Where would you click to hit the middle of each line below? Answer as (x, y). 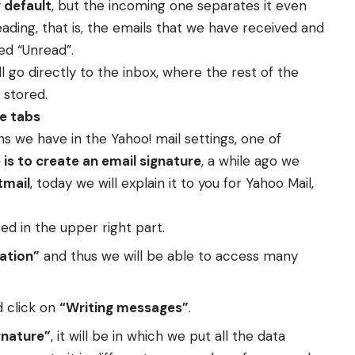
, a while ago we (250, 160)
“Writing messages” (124, 307)
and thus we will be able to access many (169, 256)
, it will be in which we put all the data (168, 336)
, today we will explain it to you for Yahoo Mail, (172, 183)
